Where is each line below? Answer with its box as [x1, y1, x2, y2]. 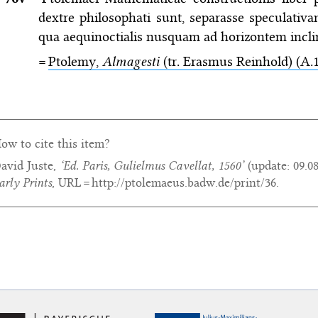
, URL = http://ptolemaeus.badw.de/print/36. [51, 175, 279, 190]
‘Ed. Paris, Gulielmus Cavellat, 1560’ [59, 158, 244, 173]
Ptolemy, [48, 53, 102, 70]
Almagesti [102, 53, 160, 70]
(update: [243, 158, 293, 173]
